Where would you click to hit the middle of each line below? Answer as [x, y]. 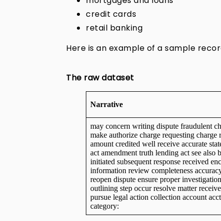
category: [105, 206]
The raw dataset [100, 78]
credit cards [111, 14]
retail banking [114, 28]
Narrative [107, 105]
